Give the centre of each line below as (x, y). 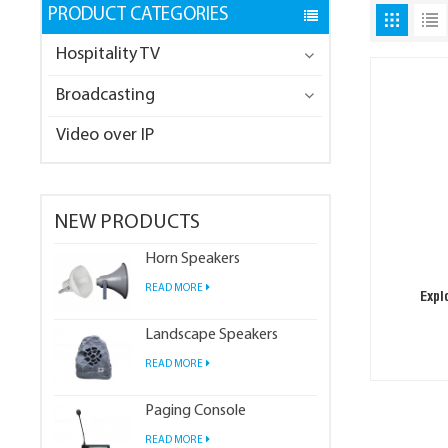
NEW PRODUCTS (126, 223)
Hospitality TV (108, 55)
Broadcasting (106, 95)
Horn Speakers (192, 259)
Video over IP (105, 136)
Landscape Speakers (211, 334)
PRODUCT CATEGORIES (139, 16)
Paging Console (195, 410)
